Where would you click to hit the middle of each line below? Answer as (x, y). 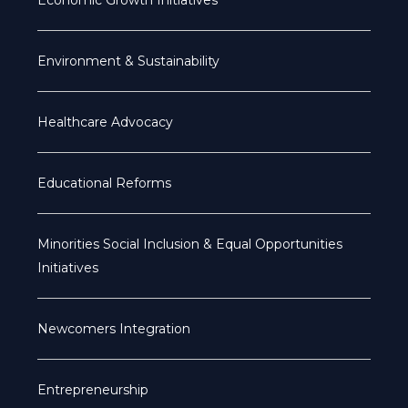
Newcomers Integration (113, 329)
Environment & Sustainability (128, 61)
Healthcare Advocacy (105, 122)
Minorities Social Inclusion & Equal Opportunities (189, 244)
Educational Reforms (104, 183)
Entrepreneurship (92, 390)
